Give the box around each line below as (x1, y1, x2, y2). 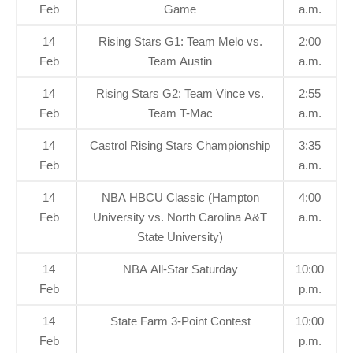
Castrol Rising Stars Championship (90, 138, 270, 152)
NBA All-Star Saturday (122, 262, 238, 276)
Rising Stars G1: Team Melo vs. (98, 34, 262, 48)
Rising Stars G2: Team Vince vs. (96, 86, 264, 100)
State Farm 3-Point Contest (110, 314, 251, 328)
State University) (137, 229, 223, 243)
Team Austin (148, 54, 212, 68)
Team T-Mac (147, 106, 213, 120)
